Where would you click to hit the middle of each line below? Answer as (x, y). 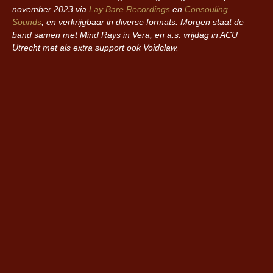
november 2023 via (51, 9)
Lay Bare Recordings (129, 9)
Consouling (206, 9)
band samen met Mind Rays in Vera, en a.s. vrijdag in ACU (125, 35)
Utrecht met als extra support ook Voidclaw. (99, 48)
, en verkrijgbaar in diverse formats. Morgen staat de (143, 22)
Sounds (27, 22)
